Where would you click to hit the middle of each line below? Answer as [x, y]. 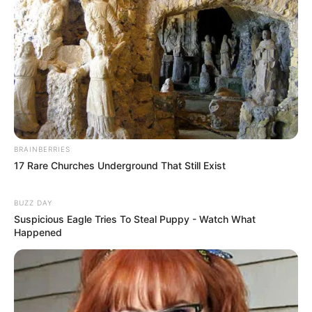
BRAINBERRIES [42, 149]
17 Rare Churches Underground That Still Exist [120, 166]
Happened [38, 233]
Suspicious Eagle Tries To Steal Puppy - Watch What [135, 219]
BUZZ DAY [33, 203]
